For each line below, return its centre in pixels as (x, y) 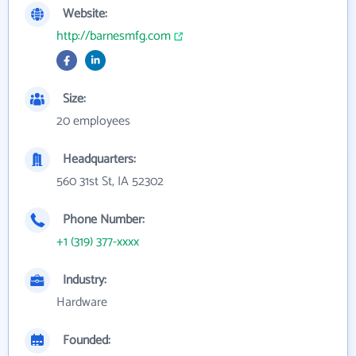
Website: (85, 14)
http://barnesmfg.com (114, 36)
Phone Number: (104, 220)
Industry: (85, 280)
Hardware (82, 302)
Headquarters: (99, 159)
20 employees (93, 121)
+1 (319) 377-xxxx (98, 242)
